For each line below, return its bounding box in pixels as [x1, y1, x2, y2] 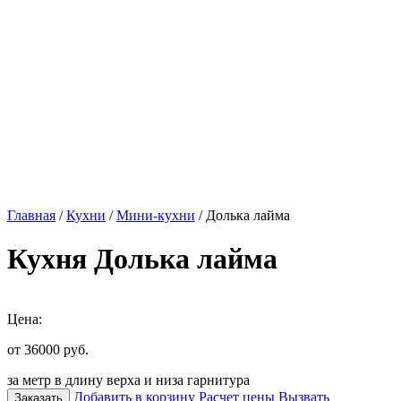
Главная [7, 208, 55, 223]
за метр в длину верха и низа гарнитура [7, 371, 250, 388]
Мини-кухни [116, 208, 195, 223]
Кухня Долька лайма [7, 243, 277, 276]
